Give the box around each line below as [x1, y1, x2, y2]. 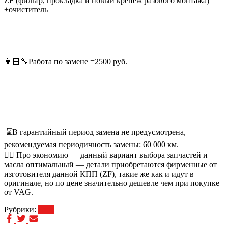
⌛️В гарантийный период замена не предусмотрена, [4, 128, 186, 137]
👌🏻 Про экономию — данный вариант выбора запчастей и [4, 151, 208, 160]
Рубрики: [4, 205, 38, 214]
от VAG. [4, 188, 33, 197]
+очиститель [4, 5, 48, 14]
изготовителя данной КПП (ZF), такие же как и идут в [4, 169, 194, 179]
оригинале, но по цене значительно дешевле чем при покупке [4, 179, 219, 188]
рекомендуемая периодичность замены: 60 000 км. [4, 140, 179, 149]
